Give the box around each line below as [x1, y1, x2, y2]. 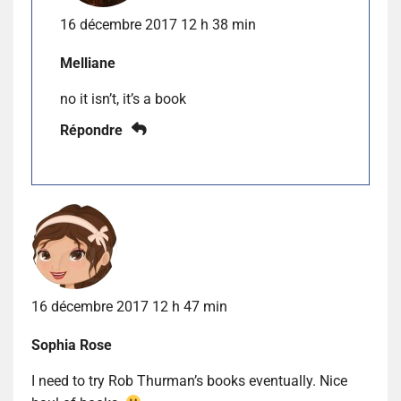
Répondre [60, 122, 123, 140]
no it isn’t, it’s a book [60, 90, 186, 108]
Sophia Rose [31, 336, 112, 354]
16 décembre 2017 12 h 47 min [31, 297, 227, 315]
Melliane [60, 55, 115, 73]
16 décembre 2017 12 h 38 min [60, 16, 256, 34]
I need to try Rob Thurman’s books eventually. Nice [31, 371, 347, 389]
